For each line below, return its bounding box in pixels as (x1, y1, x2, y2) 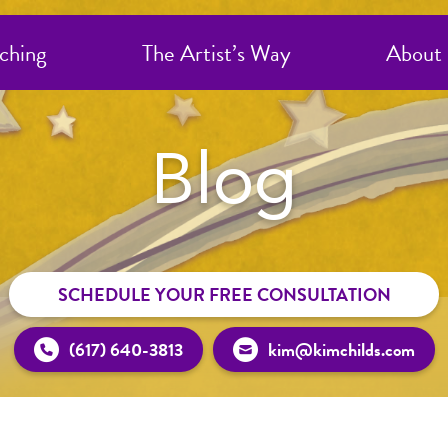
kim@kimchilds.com (267, 335, 415, 363)
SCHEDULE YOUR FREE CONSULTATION (57, 280, 391, 308)
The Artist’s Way (141, 35, 291, 70)
